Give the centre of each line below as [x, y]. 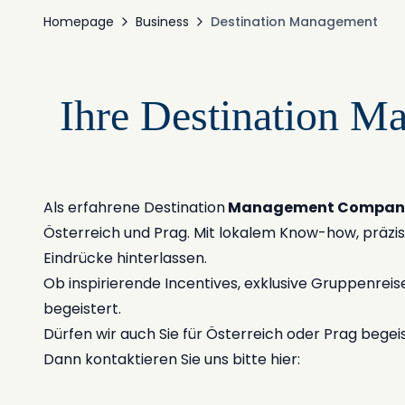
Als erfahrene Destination [134, 207]
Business [162, 22]
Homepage [79, 22]
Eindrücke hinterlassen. [125, 258]
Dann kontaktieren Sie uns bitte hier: [172, 359]
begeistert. [82, 309]
